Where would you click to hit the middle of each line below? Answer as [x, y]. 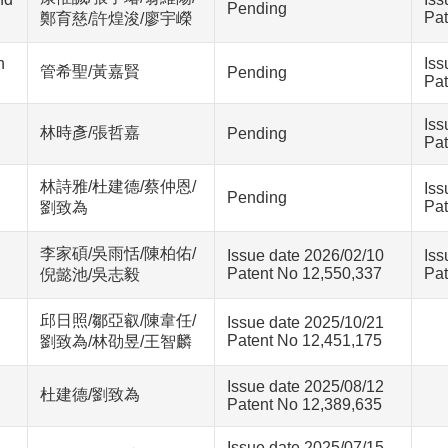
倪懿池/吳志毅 [90, 274]
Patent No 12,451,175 [304, 340]
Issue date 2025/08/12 [305, 386]
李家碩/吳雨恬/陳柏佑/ [118, 253]
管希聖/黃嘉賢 [90, 71]
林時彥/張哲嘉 [90, 132]
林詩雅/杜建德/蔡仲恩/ [118, 186]
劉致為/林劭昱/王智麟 [116, 341]
